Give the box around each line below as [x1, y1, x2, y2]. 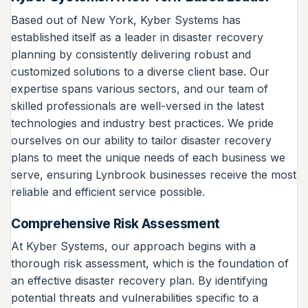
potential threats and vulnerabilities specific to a [11, 291, 258, 305]
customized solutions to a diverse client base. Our [11, 64, 269, 78]
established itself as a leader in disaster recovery [11, 30, 263, 44]
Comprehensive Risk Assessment [11, 214, 220, 232]
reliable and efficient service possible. [11, 184, 205, 199]
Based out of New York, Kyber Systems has [11, 12, 241, 27]
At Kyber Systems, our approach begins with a [11, 239, 256, 254]
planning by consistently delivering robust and [11, 47, 251, 61]
